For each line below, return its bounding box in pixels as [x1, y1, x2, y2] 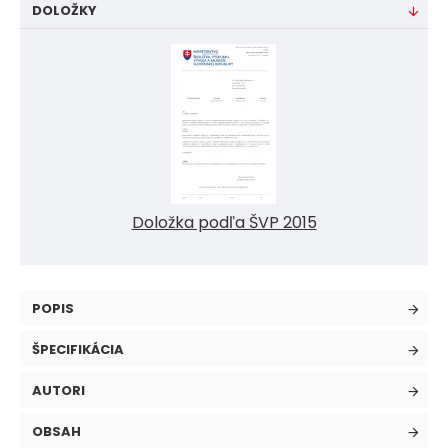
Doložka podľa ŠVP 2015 [131, 211, 317, 234]
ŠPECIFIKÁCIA [32, 340, 124, 359]
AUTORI [32, 381, 85, 400]
